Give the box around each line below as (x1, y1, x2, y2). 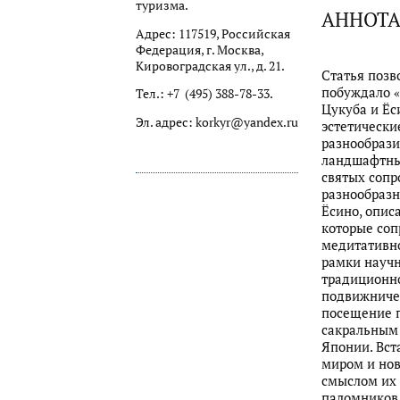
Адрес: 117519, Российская (136, 25, 290, 42)
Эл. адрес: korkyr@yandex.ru (136, 113, 298, 130)
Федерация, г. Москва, (136, 41, 263, 58)
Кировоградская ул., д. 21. (136, 57, 285, 74)
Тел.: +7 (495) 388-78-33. (136, 86, 273, 103)
